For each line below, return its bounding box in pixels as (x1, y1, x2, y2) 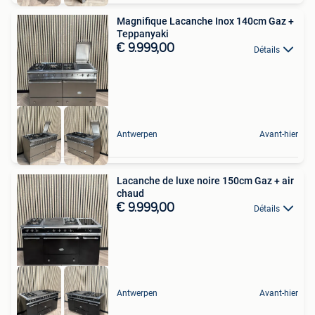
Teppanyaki (117, 28, 169, 40)
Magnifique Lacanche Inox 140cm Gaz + (117, 15, 294, 27)
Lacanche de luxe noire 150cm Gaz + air (117, 174, 294, 186)
